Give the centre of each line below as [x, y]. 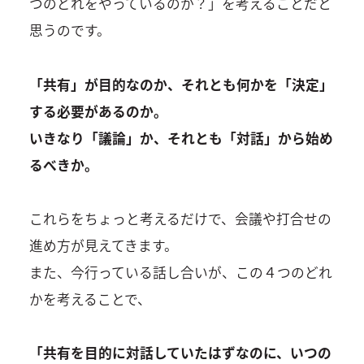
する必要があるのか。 [98, 111]
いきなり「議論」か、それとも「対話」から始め [181, 138]
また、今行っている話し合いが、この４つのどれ [180, 272]
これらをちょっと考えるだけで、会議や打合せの [180, 218]
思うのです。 [69, 30]
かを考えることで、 [90, 299]
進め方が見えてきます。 [103, 245]
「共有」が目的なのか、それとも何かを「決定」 [181, 84]
